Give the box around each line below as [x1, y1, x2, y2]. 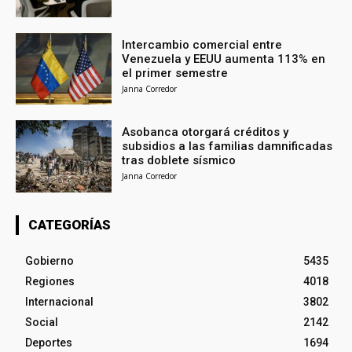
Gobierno [25, 255, 74, 268]
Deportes [25, 336, 72, 350]
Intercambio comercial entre [122, 37, 283, 52]
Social [25, 316, 58, 329]
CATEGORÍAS [28, 217, 111, 233]
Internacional [25, 295, 93, 309]
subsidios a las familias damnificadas [122, 139, 333, 154]
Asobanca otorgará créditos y [122, 125, 289, 140]
